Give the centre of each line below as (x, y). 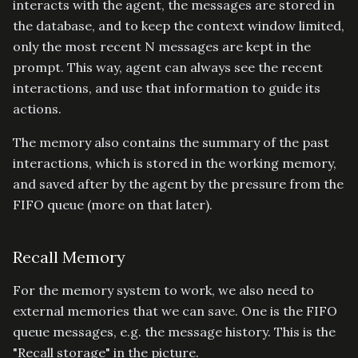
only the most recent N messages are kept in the (162, 46)
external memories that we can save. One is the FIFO (175, 310)
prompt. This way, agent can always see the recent (168, 67)
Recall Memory (69, 257)
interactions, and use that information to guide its (167, 88)
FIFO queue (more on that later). (113, 204)
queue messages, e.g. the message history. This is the (174, 331)
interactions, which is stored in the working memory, (175, 163)
